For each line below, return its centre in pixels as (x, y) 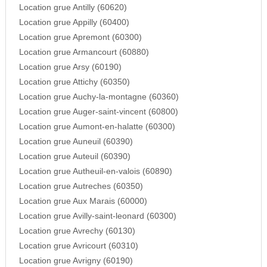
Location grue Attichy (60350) (74, 82)
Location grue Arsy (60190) (70, 67)
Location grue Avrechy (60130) (77, 231)
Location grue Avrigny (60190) (76, 261)
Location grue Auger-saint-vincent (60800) (98, 112)
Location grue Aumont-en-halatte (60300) (97, 127)
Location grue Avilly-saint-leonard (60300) (97, 216)
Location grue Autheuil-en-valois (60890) (95, 172)
